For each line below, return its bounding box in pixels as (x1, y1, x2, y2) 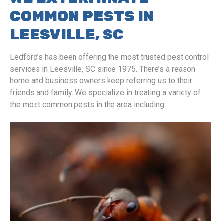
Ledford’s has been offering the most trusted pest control (10, 52, 209, 62)
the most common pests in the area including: (10, 100, 166, 109)
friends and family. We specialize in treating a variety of (10, 88, 201, 97)
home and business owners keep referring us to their (10, 76, 192, 85)
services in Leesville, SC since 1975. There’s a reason (10, 64, 195, 74)
